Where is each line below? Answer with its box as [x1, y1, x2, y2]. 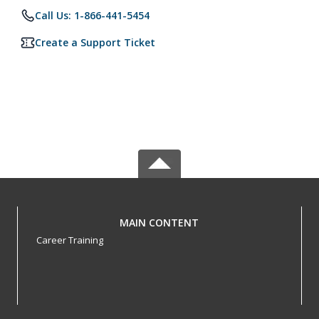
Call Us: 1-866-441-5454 [35, 9, 150, 22]
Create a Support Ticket [35, 36, 155, 49]
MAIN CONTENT [120, 216, 199, 229]
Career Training [36, 234, 103, 246]
